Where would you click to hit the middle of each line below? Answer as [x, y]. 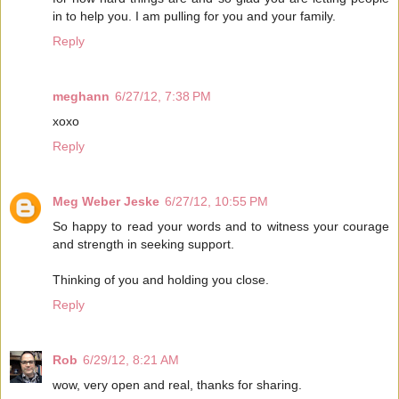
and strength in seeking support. [143, 244]
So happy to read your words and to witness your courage [221, 227]
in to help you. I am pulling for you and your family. [194, 16]
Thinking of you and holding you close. [161, 280]
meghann [81, 97]
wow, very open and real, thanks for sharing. [177, 385]
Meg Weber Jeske [106, 202]
